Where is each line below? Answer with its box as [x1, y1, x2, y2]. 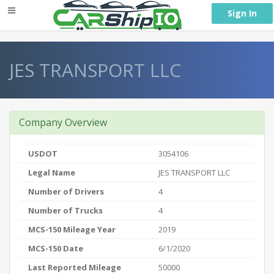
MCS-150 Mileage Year [28, 224, 116, 235]
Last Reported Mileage [28, 262, 121, 273]
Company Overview [19, 116, 107, 129]
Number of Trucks [28, 205, 103, 216]
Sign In [228, 7, 257, 19]
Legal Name [28, 167, 75, 178]
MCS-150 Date [28, 243, 83, 254]
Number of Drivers [28, 186, 104, 197]
